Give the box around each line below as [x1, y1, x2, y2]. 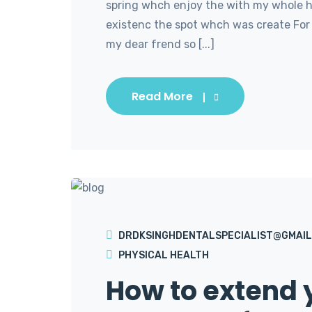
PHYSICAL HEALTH [118, 249, 209, 261]
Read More [132, 88, 193, 104]
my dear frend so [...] [106, 37, 214, 51]
